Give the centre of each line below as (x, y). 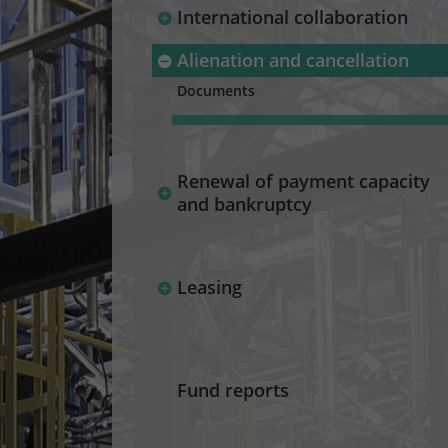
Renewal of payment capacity (303, 181)
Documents (216, 90)
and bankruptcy (244, 204)
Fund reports (233, 390)
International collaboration (292, 17)
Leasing (209, 287)
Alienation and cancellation (293, 60)
